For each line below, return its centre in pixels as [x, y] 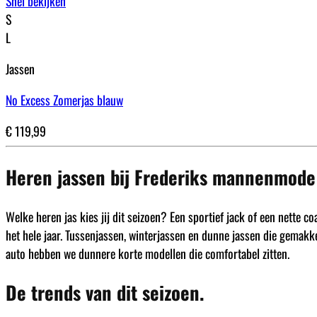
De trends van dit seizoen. [105, 292]
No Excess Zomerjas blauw [64, 99]
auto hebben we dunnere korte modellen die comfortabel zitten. [148, 253]
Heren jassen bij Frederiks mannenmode [161, 177]
